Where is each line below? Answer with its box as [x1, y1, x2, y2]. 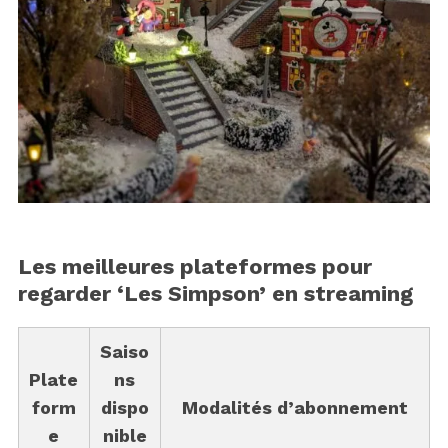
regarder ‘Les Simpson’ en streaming [17, 280, 413, 306]
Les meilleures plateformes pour [17, 253, 372, 279]
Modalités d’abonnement [181, 396, 408, 418]
